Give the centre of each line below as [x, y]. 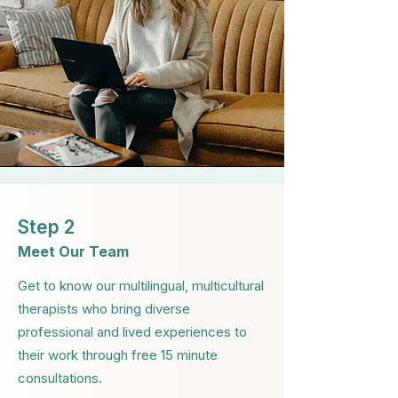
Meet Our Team [73, 251]
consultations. [60, 378]
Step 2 [46, 227]
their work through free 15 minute [118, 355]
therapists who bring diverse [104, 309]
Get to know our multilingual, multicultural [141, 286]
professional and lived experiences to [132, 332]
